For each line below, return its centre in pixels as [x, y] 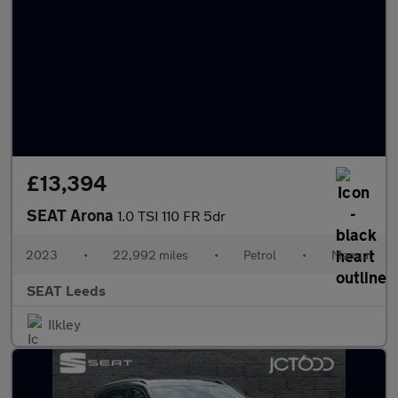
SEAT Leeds [66, 290]
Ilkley [64, 324]
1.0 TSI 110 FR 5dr [171, 215]
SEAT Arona [72, 215]
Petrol [260, 255]
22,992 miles [151, 255]
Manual [352, 255]
